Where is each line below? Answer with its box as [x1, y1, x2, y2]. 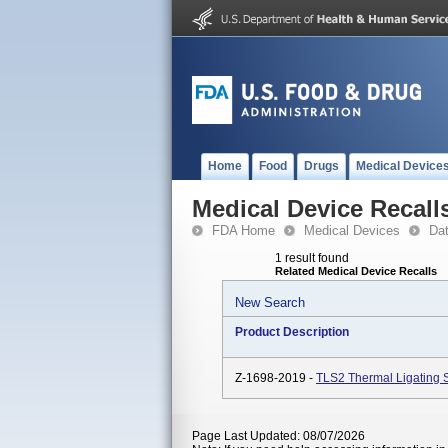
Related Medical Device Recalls [275, 265, 437, 277]
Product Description [235, 325, 349, 339]
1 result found [275, 251, 349, 265]
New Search [235, 295, 305, 310]
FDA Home [212, 223, 275, 238]
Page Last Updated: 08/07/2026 [192, 429, 365, 443]
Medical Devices [304, 223, 400, 238]
